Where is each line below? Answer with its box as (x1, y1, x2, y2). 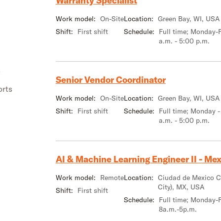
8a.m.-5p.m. (158, 204, 197, 214)
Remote (100, 173, 124, 182)
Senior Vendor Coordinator (55, 74, 166, 85)
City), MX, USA (157, 182, 204, 191)
